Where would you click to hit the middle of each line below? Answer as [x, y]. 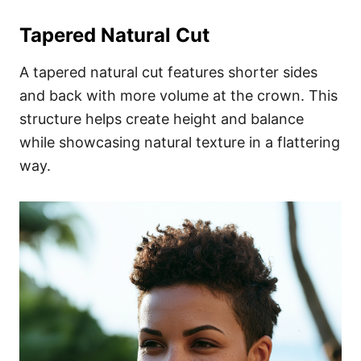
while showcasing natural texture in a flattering [180, 142]
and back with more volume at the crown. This [178, 95]
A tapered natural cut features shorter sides [168, 72]
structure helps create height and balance [162, 118]
